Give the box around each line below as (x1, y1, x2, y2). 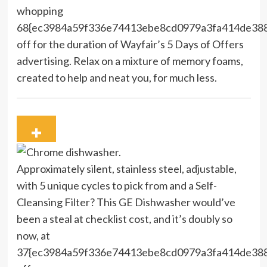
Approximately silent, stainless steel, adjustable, (16, 162, 237, 175)
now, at (16, 228, 50, 242)
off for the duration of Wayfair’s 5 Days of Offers (16, 38, 244, 51)
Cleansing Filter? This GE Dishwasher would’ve (16, 195, 235, 209)
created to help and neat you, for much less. (16, 71, 217, 85)
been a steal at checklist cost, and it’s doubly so (16, 212, 232, 225)
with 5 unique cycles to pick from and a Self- (16, 178, 217, 192)
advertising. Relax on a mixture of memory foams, (16, 54, 243, 68)
